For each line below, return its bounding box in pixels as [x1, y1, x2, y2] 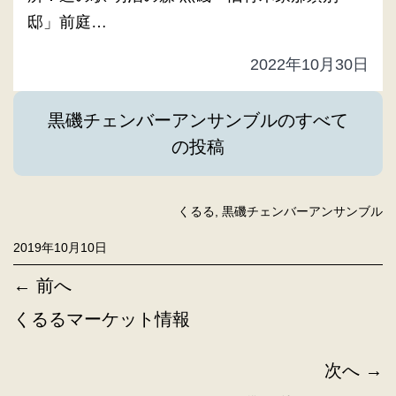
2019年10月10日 [13, 240, 107, 255]
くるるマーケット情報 [13, 309, 190, 330]
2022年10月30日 [250, 56, 369, 74]
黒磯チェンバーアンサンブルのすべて [48, 110, 348, 132]
